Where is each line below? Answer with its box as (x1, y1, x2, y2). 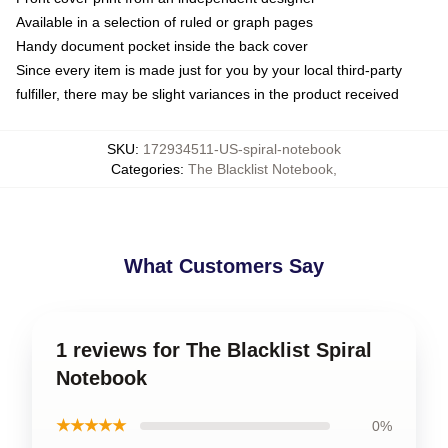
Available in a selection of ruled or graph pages (16, 13, 313, 30)
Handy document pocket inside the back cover (16, 37, 308, 54)
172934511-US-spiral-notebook (143, 140, 341, 157)
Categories (111, 160, 180, 177)
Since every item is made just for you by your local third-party (16, 61, 402, 78)
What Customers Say (124, 254, 324, 277)
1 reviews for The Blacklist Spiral (56, 338, 372, 361)
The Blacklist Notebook (188, 160, 333, 177)
